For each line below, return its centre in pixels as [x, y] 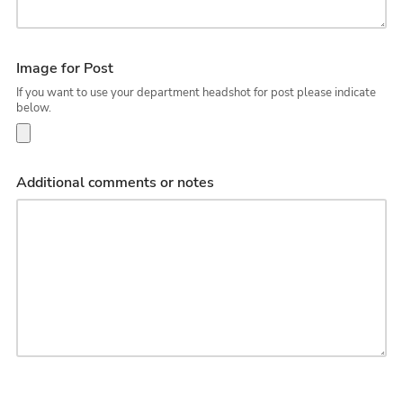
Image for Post [65, 68]
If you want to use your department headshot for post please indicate [197, 93]
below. [34, 108]
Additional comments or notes [116, 183]
